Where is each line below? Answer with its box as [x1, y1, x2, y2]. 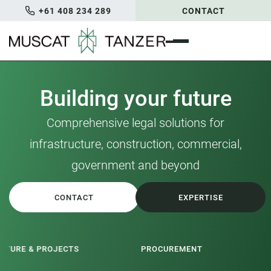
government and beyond [71, 158, 200, 172]
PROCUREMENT [15, 244, 77, 253]
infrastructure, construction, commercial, [29, 137, 242, 151]
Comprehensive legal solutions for [47, 116, 224, 130]
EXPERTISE [178, 192, 223, 202]
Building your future [39, 86, 232, 111]
